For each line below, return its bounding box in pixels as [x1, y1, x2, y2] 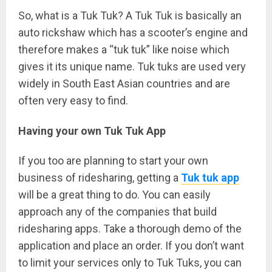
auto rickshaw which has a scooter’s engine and [18, 26, 248, 39]
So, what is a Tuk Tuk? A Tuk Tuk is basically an [18, 9, 242, 22]
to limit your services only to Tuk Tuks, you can [18, 256, 242, 269]
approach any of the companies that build [18, 205, 217, 218]
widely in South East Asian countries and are [18, 77, 230, 90]
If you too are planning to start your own [18, 154, 208, 167]
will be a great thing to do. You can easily [18, 188, 211, 201]
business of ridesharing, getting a [18, 171, 181, 184]
